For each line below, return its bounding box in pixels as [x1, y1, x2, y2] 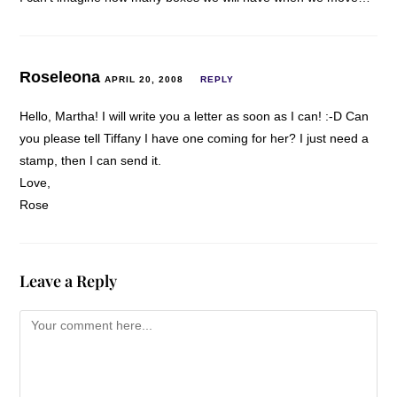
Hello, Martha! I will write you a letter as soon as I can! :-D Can [19, 108, 370, 123]
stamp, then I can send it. [19, 152, 162, 167]
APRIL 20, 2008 [105, 74, 184, 84]
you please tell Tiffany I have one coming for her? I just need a [19, 130, 370, 145]
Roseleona [19, 67, 105, 86]
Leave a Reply [19, 269, 118, 292]
